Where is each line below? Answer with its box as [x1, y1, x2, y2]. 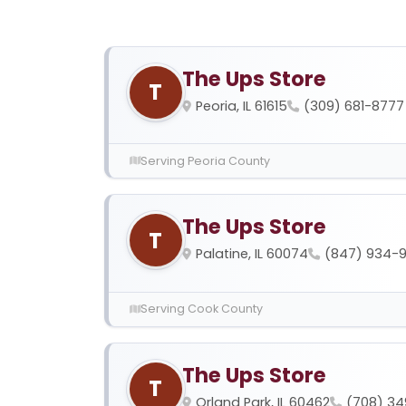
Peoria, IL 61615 [195, 96, 287, 115]
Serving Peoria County [140, 152, 270, 169]
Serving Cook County [140, 301, 263, 317]
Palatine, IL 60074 [195, 245, 308, 264]
